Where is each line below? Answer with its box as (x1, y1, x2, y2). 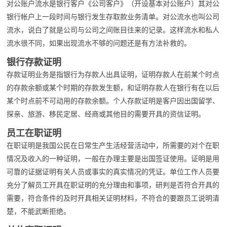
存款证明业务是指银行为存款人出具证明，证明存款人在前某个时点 (7, 70, 220, 79)
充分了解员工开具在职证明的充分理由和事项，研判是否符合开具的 (7, 181, 220, 189)
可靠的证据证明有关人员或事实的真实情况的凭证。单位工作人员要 (7, 168, 220, 176)
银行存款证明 (7, 57, 62, 67)
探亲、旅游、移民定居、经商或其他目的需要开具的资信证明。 (7, 110, 206, 118)
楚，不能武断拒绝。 (7, 207, 71, 215)
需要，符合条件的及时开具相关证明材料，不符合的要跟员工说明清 (7, 194, 220, 202)
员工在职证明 (7, 128, 62, 138)
